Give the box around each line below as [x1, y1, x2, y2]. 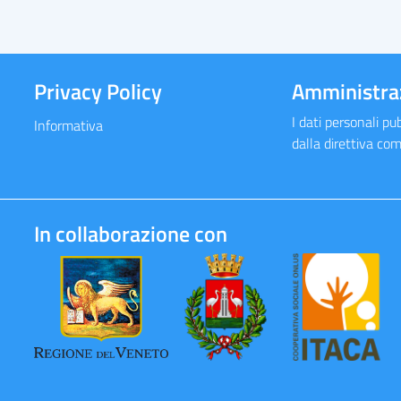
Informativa [33, 115, 103, 136]
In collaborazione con [33, 218, 227, 250]
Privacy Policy [33, 75, 162, 107]
